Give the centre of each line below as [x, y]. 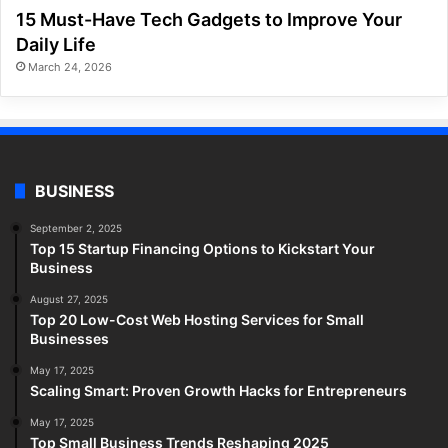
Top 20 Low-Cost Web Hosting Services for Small [197, 319]
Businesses [69, 338]
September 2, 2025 [76, 227]
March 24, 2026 [70, 66]
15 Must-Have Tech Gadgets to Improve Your [209, 19]
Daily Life [56, 44]
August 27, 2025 [69, 298]
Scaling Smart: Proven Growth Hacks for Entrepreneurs [218, 390]
